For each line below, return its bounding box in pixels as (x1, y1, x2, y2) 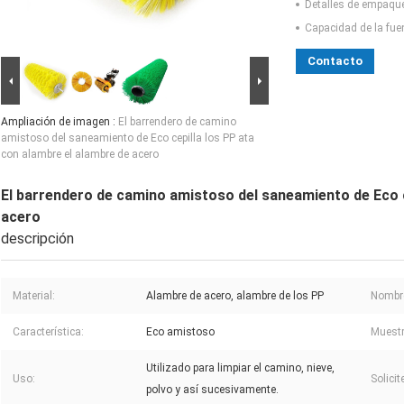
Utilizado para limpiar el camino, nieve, (146, 362, 335, 375)
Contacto (308, 54, 363, 69)
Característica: (13, 326, 84, 339)
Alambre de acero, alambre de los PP (146, 289, 324, 303)
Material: (13, 289, 55, 303)
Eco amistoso (146, 326, 215, 339)
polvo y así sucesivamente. (146, 383, 279, 397)
